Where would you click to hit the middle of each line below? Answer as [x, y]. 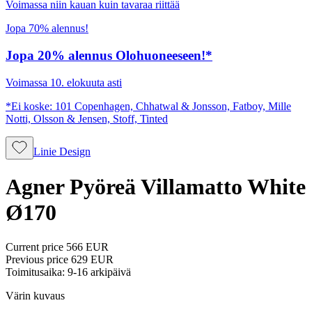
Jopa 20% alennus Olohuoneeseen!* [109, 56]
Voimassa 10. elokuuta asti [64, 82]
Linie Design [62, 151]
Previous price [37, 259]
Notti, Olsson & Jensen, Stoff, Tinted [87, 118]
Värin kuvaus [35, 295]
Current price [34, 247]
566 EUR [87, 247]
